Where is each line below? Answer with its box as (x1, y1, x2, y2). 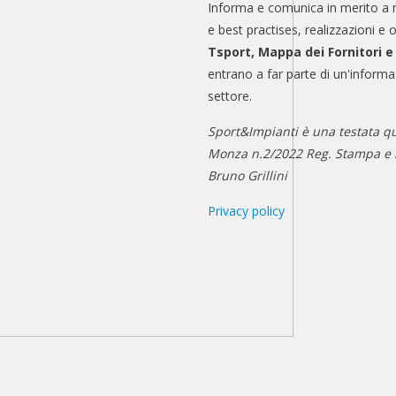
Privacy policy (208, 202, 286, 219)
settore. (208, 87, 253, 104)
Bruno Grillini (208, 166, 288, 184)
